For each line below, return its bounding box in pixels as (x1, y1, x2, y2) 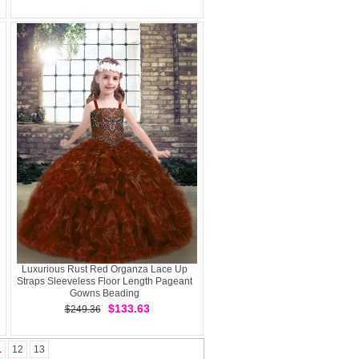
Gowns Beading (69, 288, 139, 299)
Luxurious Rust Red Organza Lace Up (21, 264, 188, 275)
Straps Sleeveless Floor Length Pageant (16, 276, 192, 287)
